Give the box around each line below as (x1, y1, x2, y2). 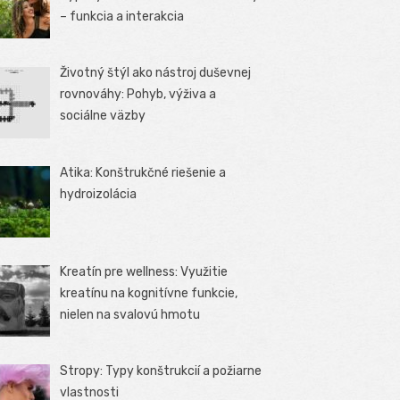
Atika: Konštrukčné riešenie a (60, 164, 227, 180)
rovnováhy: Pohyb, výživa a (60, 87, 217, 103)
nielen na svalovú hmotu (60, 306, 201, 322)
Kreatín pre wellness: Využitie (60, 263, 229, 279)
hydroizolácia (60, 186, 137, 202)
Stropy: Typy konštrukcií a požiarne (60, 362, 262, 379)
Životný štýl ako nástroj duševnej (60, 65, 252, 81)
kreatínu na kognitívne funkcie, (60, 285, 238, 301)
